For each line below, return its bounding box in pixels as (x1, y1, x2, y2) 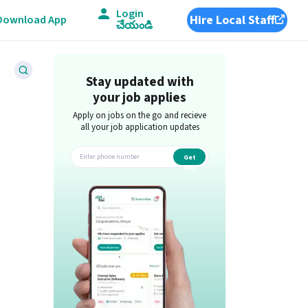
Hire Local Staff (189, 11, 275, 29)
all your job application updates (80, 121, 199, 133)
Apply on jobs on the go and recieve (73, 109, 207, 122)
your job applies (93, 89, 187, 107)
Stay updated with (85, 73, 194, 91)
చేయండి (116, 18, 153, 33)
